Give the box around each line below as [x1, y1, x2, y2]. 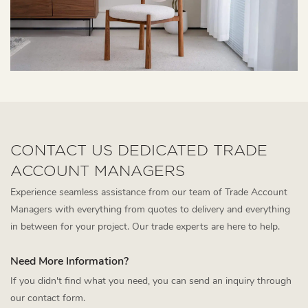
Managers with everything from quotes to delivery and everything [10, 203, 290, 217]
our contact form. [10, 291, 85, 305]
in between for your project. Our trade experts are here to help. [10, 220, 280, 234]
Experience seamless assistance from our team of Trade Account [10, 186, 287, 199]
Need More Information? [10, 253, 129, 269]
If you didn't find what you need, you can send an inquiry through [10, 274, 291, 287]
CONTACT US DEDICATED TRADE [10, 141, 267, 158]
